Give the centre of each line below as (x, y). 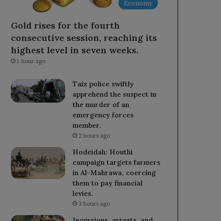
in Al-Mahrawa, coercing (114, 172)
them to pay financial (108, 183)
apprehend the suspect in (115, 94)
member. (87, 125)
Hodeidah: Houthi (103, 152)
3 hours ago (94, 203)
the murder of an (101, 104)
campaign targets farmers (117, 162)
